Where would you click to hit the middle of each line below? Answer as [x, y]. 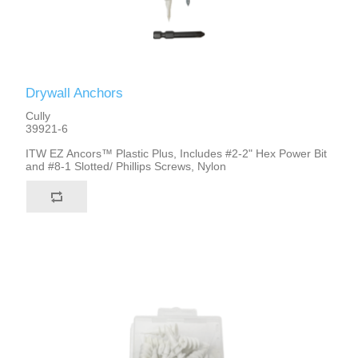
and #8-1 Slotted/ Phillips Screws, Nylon [126, 166]
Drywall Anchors [75, 93]
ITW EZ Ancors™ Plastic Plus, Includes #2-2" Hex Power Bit [177, 153]
